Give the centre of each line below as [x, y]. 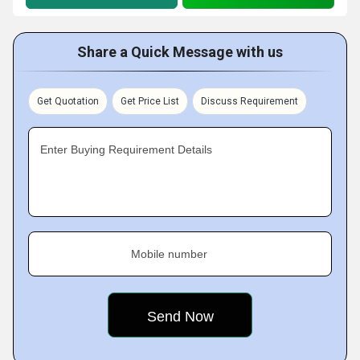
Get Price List [150, 101]
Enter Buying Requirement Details [126, 149]
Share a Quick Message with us [180, 52]
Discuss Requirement [250, 101]
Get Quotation [68, 101]
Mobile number [169, 254]
